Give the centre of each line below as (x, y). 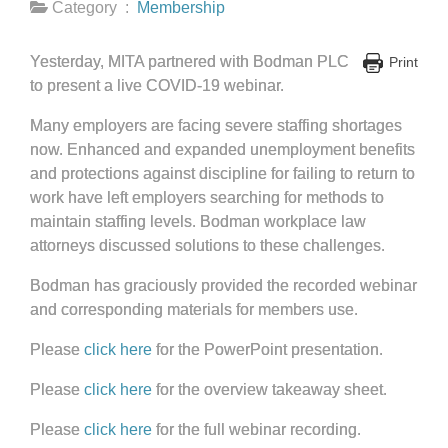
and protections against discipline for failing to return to (222, 173)
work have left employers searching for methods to (207, 197)
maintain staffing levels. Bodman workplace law (198, 221)
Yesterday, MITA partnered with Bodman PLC (189, 61)
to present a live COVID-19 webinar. (157, 85)
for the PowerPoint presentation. (267, 349)
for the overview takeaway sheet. (269, 389)
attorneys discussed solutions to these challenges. (207, 245)
